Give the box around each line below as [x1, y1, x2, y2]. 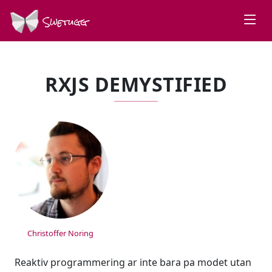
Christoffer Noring [27, 228, 93, 239]
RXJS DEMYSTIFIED [45, 71, 227, 97]
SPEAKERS [14, 109, 111, 135]
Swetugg [39, 12, 87, 32]
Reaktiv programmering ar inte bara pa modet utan [15, 256, 251, 269]
